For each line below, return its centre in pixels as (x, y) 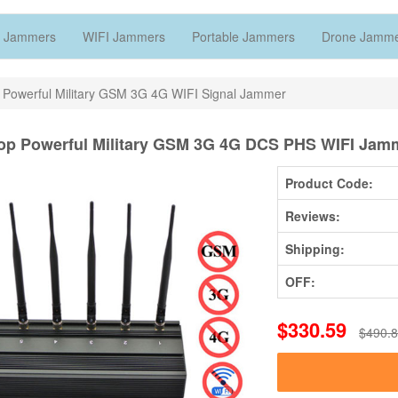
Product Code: (330, 183)
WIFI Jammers (124, 36)
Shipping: (315, 248)
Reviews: (313, 215)
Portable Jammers (243, 36)
